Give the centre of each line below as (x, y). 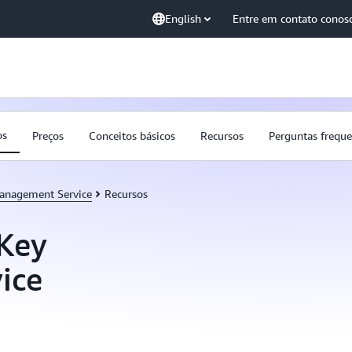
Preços (48, 136)
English (183, 18)
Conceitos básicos (132, 136)
